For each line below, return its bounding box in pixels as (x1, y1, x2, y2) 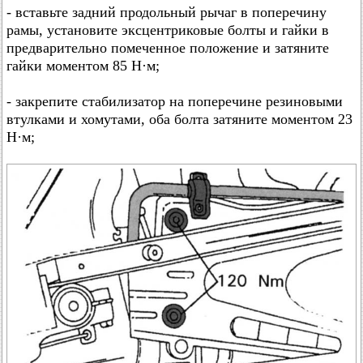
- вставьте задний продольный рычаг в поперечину (6, 4, 327, 21)
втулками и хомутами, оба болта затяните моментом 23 (6, 111, 352, 128)
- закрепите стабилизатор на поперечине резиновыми (6, 93, 343, 110)
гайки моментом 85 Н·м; (6, 58, 160, 75)
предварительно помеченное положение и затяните (6, 40, 329, 57)
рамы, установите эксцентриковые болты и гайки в (6, 22, 329, 39)
